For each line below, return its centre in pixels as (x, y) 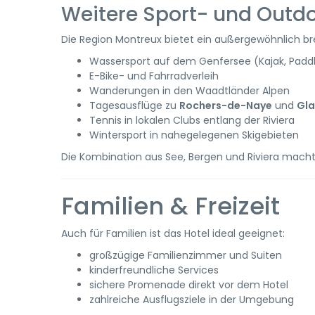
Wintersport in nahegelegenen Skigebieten (194, 135)
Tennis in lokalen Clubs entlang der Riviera (192, 120)
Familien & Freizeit (171, 206)
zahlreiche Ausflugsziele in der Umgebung (192, 300)
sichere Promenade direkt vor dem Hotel (189, 285)
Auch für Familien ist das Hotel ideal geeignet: (173, 233)
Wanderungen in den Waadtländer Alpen (189, 91)
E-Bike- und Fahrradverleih (154, 76)
